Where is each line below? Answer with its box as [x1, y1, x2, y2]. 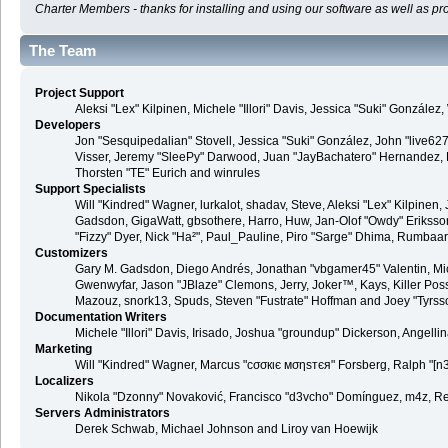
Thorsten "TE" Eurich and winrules [74, 165, 260, 180]
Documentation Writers [34, 309, 167, 324]
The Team [29, 42, 96, 60]
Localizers [34, 373, 94, 388]
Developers [34, 117, 101, 132]
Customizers [34, 245, 108, 260]
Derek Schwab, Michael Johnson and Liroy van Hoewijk [74, 421, 378, 436]
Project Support [34, 85, 124, 100]
